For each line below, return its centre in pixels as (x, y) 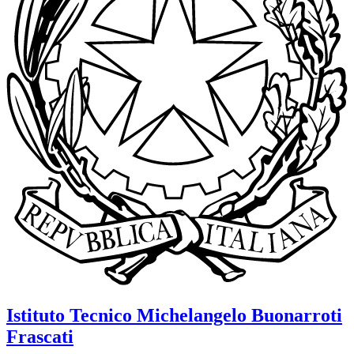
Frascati (40, 336)
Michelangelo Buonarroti (239, 315)
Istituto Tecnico (69, 315)
